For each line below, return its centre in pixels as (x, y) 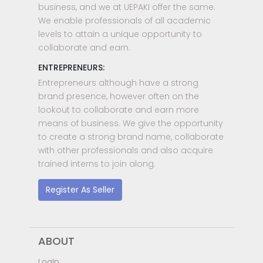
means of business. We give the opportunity (131, 123)
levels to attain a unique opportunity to (120, 34)
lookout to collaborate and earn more (119, 109)
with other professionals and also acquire (126, 150)
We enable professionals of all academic (124, 20)
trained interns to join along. (97, 163)
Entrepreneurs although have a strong (118, 82)
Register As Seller (80, 189)
